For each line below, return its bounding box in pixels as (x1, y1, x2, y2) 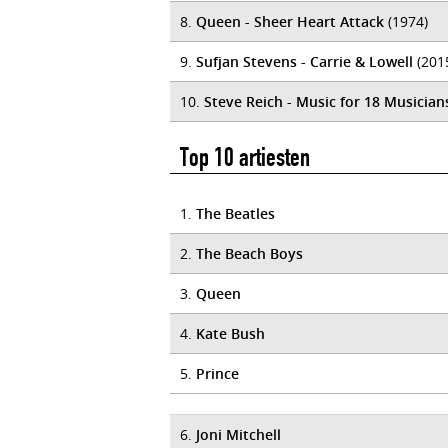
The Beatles (196, 204, 275, 223)
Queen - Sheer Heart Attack (196, 12, 384, 31)
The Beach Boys (196, 244, 303, 263)
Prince (196, 364, 239, 383)
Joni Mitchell (196, 425, 281, 444)
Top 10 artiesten (180, 142, 310, 173)
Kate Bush (196, 324, 265, 343)
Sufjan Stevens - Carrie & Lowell (196, 52, 413, 71)
